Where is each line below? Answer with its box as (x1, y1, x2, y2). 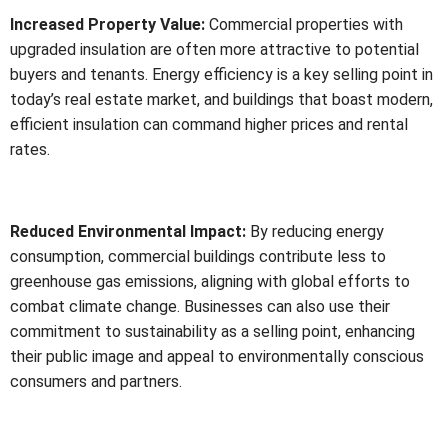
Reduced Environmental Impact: (10, 221, 246, 241)
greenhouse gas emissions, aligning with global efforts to (10, 271, 410, 291)
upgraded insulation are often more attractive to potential (10, 39, 419, 59)
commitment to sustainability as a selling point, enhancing (10, 321, 415, 341)
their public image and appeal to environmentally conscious (10, 346, 424, 366)
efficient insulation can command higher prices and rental (10, 114, 408, 134)
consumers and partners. (10, 371, 182, 391)
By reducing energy (246, 221, 384, 241)
